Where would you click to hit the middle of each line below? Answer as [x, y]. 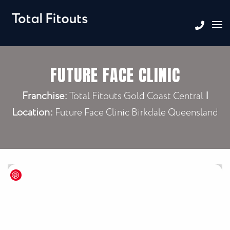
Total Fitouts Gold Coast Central [136, 97]
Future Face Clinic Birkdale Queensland [136, 113]
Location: [32, 113]
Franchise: [44, 96]
